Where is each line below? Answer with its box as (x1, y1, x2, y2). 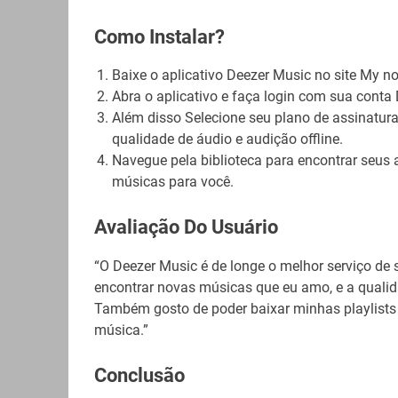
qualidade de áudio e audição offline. (111, 131, 343, 148)
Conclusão (93, 363, 185, 386)
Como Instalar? (93, 25, 225, 48)
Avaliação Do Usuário (93, 216, 278, 239)
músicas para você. (111, 173, 234, 191)
